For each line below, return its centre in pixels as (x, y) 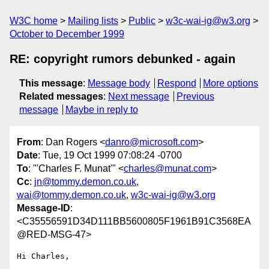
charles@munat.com (168, 169)
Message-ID (44, 208)
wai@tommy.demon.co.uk (71, 195)
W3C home (34, 21)
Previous (195, 96)
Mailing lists (93, 21)
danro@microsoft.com (152, 142)
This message (51, 83)
